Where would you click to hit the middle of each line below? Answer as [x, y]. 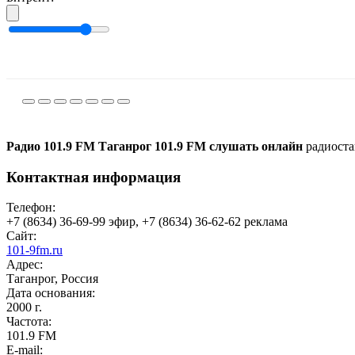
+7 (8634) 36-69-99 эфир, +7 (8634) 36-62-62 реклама [147, 222]
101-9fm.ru [34, 250]
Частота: [29, 322]
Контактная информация [94, 177]
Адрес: [25, 265]
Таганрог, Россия [52, 279]
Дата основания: [51, 293]
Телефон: [31, 208]
